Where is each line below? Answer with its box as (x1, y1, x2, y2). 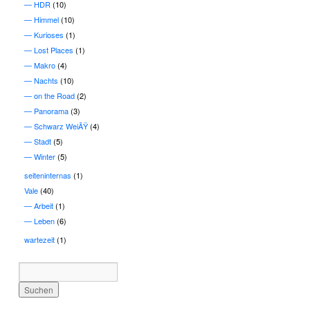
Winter (34, 150, 55, 162)
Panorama (34, 104, 69, 116)
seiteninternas (24, 169, 71, 181)
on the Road (34, 89, 75, 101)
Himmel (34, 13, 59, 25)
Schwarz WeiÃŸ (34, 120, 88, 131)
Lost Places (34, 44, 73, 55)
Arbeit (34, 199, 53, 211)
